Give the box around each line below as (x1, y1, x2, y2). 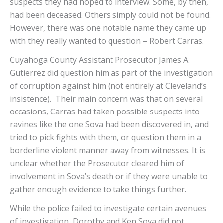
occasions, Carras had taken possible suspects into (10, 106, 200, 117)
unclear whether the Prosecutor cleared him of (10, 158, 184, 169)
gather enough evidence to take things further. (10, 184, 188, 195)
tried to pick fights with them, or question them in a (10, 132, 201, 143)
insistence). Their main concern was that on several (10, 93, 203, 105)
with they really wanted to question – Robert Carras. (10, 35, 208, 47)
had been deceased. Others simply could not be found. (10, 9, 211, 21)
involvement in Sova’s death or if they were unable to (10, 171, 208, 182)
